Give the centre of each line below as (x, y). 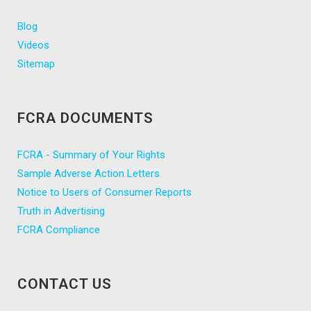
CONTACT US (65, 284)
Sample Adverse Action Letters (89, 173)
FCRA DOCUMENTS (85, 118)
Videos (33, 45)
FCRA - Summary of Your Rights (91, 154)
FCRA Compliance (59, 229)
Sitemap (36, 64)
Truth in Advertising (61, 211)
